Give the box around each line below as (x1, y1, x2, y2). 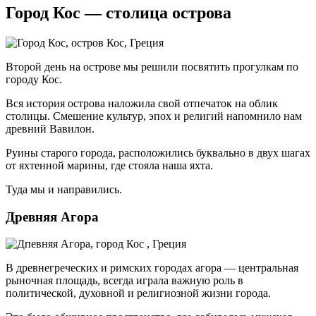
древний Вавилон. (6, 122, 95, 135)
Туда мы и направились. (6, 183, 122, 195)
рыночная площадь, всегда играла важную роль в (6, 274, 243, 287)
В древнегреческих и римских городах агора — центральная (6, 262, 298, 274)
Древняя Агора (6, 209, 99, 224)
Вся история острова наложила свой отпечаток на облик (6, 97, 278, 109)
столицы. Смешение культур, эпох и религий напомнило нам (6, 109, 302, 122)
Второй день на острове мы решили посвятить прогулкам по (6, 60, 298, 73)
